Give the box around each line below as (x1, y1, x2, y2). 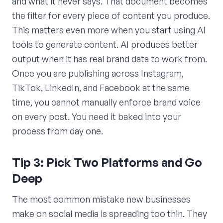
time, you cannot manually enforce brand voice (12, 96, 201, 108)
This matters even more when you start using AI (12, 24, 206, 35)
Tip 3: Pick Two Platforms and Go (12, 154, 202, 170)
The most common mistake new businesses (12, 193, 191, 205)
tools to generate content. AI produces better (12, 38, 198, 50)
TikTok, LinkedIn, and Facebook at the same (12, 82, 190, 93)
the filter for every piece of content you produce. (12, 9, 210, 21)
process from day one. (12, 125, 103, 136)
